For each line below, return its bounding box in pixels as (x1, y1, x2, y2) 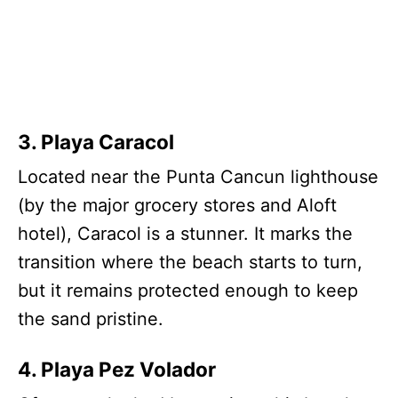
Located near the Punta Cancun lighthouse (18, 165, 378, 187)
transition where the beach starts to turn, (18, 251, 362, 273)
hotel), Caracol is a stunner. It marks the (18, 222, 353, 244)
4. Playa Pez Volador (18, 356, 216, 381)
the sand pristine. (18, 307, 163, 330)
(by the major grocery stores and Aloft (18, 194, 337, 216)
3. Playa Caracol (18, 129, 174, 154)
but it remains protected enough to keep (18, 279, 358, 301)
